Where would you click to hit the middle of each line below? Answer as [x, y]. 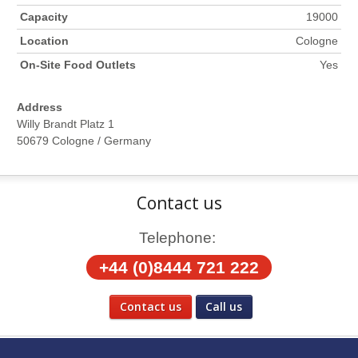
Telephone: [178, 238]
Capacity [44, 17]
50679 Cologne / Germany [84, 141]
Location [45, 41]
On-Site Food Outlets [78, 65]
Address [39, 107]
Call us [224, 307]
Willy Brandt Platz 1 [65, 124]
